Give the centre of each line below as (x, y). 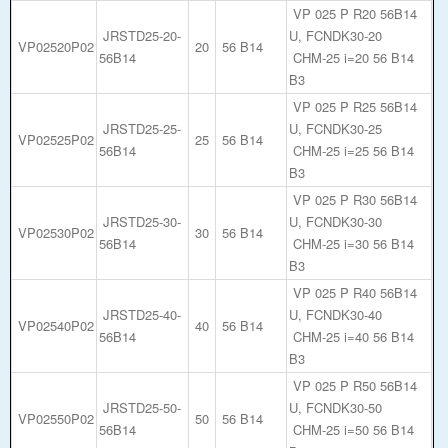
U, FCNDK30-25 (335, 128)
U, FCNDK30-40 (335, 314)
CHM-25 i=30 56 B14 (351, 243)
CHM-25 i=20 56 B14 (351, 57)
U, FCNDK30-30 (335, 221)
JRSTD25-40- (140, 314)
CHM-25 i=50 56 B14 (351, 429)
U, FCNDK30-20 (335, 35)
